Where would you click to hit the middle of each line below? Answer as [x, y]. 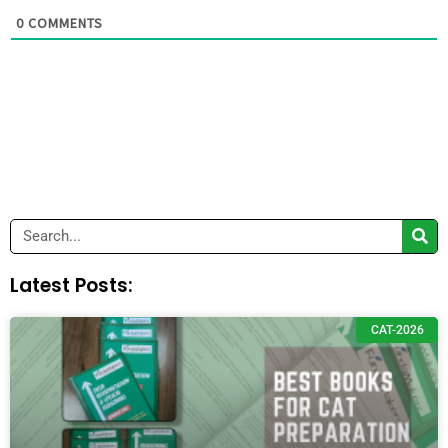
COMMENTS [63, 22]
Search [35, 231]
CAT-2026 [397, 330]
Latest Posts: [71, 285]
